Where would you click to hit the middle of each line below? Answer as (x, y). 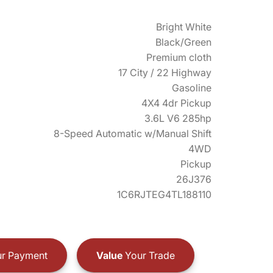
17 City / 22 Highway (165, 73)
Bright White (184, 27)
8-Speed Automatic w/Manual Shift (133, 133)
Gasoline (192, 88)
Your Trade (148, 255)
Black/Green (183, 42)
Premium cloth (179, 57)
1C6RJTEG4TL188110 (164, 194)
